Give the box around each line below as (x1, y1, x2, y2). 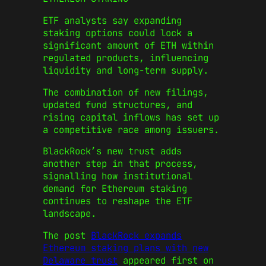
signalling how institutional (43, 170, 192, 183)
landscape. (43, 207, 96, 220)
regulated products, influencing (43, 52, 208, 65)
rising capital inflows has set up (43, 110, 219, 123)
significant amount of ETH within (43, 39, 214, 52)
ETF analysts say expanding (43, 14, 182, 27)
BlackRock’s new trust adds (43, 145, 182, 158)
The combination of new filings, (43, 85, 208, 99)
